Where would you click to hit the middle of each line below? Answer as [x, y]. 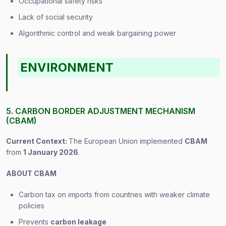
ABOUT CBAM [31, 173]
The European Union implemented [127, 141]
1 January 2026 [51, 152]
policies [32, 206]
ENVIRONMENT [67, 67]
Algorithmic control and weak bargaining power [97, 33]
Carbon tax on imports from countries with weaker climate [114, 194]
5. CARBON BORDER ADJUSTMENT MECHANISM [101, 111]
